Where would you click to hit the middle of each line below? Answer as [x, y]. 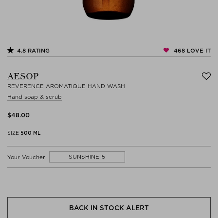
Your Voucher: [27, 157]
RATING [38, 51]
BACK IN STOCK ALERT [109, 208]
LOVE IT [198, 51]
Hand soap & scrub [35, 97]
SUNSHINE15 [87, 157]
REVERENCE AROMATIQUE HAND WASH [66, 86]
